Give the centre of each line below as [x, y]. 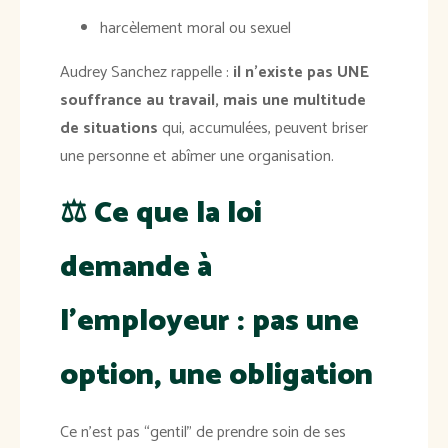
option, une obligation [216, 376]
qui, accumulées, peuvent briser [263, 129]
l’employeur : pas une [209, 322]
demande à [136, 268]
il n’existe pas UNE [301, 73]
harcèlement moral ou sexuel [195, 29]
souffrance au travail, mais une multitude [213, 101]
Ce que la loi [178, 214]
